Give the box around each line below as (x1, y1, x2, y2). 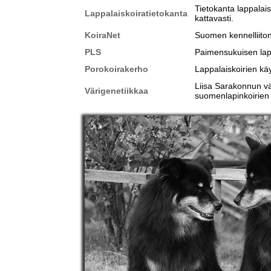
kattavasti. (195, 13, 233, 24)
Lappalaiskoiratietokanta (85, 8, 188, 19)
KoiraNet (85, 30, 120, 41)
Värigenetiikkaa (85, 86, 148, 96)
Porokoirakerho (85, 64, 148, 74)
